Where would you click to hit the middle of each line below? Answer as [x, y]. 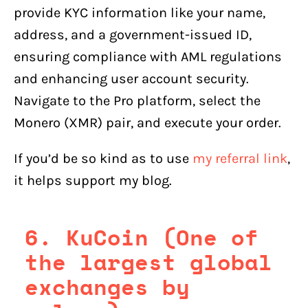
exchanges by [107, 286]
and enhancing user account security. [131, 78]
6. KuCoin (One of [142, 237]
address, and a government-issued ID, [133, 34]
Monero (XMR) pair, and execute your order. [147, 122]
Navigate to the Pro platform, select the [137, 100]
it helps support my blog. [93, 180]
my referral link [240, 158]
